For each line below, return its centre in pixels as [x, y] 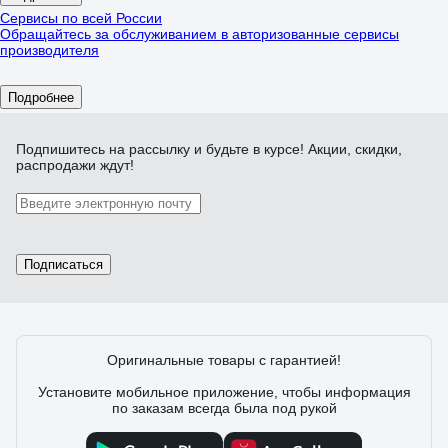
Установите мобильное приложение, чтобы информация [224, 392]
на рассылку [149, 149]
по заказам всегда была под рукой [224, 408]
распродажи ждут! [75, 165]
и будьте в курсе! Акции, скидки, [296, 149]
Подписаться [63, 264]
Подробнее [41, 97]
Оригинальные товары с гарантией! [224, 360]
